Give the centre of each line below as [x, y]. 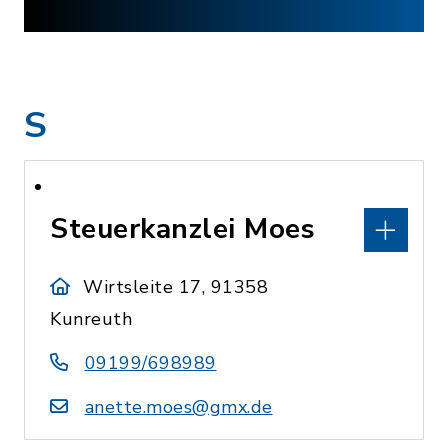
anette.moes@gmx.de [178, 407]
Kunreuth [91, 319]
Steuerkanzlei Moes [182, 229]
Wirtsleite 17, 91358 [176, 287]
